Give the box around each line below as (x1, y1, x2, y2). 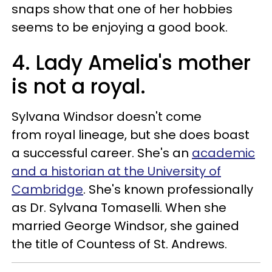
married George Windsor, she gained (12, 217, 239, 234)
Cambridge (12, 180, 83, 198)
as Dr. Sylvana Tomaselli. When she (12, 199, 226, 216)
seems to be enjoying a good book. (12, 18, 228, 36)
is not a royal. (12, 72, 146, 101)
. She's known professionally (83, 180, 253, 198)
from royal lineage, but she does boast (12, 126, 250, 143)
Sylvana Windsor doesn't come (12, 107, 202, 125)
